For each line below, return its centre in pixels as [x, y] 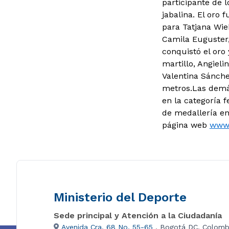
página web [186, 125]
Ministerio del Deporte [120, 197]
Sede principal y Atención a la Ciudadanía [138, 215]
